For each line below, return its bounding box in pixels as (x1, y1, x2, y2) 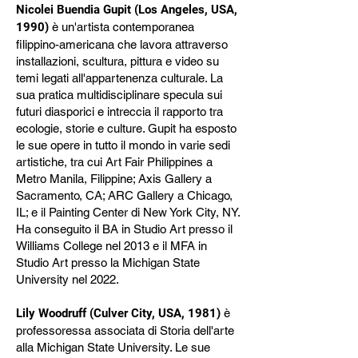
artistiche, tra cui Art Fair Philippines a (16, 155, 213, 169)
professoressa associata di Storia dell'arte (16, 324, 234, 337)
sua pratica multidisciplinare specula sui (16, 88, 222, 101)
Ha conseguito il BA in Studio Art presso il (16, 222, 233, 236)
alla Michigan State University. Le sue (16, 340, 210, 354)
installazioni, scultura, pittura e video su (16, 54, 219, 68)
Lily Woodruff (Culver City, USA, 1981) (16, 306, 224, 320)
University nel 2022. (16, 272, 119, 286)
